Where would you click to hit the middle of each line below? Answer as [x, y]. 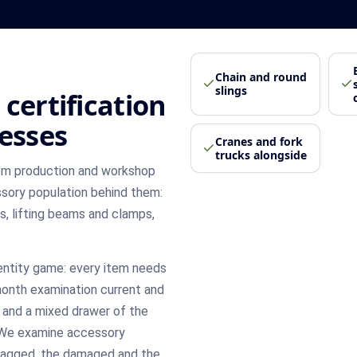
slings [231, 91]
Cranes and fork [259, 141]
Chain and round [261, 77]
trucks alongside [261, 155]
